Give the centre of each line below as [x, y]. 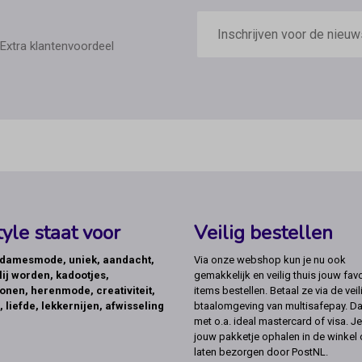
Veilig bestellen [263, 233]
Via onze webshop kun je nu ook [270, 260]
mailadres [224, 32]
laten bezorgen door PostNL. [261, 352]
